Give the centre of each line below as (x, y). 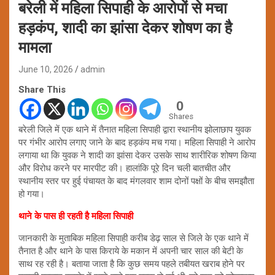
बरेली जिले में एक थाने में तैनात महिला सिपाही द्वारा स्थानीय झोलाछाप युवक (135, 129)
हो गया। (32, 194)
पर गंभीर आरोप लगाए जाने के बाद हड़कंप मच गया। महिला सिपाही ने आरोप (137, 142)
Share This (42, 89)
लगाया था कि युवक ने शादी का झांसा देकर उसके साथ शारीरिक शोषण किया (137, 155)
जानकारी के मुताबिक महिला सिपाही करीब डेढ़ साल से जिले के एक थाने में (134, 238)
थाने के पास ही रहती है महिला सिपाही (76, 216)
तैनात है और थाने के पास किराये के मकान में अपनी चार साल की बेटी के (131, 251)
